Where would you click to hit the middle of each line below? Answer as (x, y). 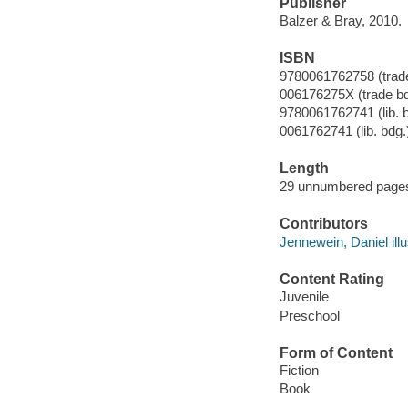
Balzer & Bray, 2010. (340, 21)
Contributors (323, 224)
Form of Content (336, 352)
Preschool (309, 315)
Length (304, 168)
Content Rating (331, 279)
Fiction (299, 371)
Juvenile (304, 297)
